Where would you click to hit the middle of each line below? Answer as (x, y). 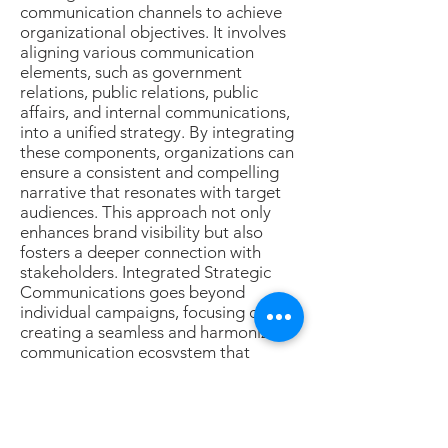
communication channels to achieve (151, 12)
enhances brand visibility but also (141, 232)
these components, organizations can (157, 152)
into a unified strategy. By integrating (157, 132)
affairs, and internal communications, (155, 112)
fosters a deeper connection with (140, 252)
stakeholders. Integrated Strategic (145, 272)
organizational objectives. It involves (153, 32)
